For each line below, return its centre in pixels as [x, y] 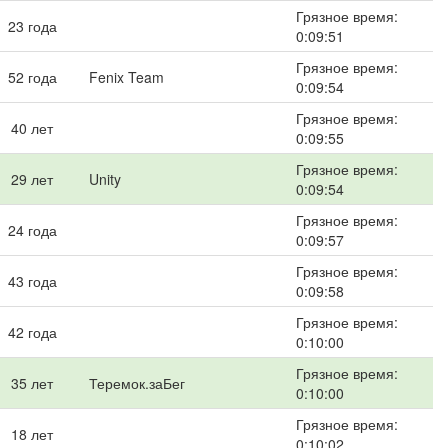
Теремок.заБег [137, 383]
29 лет [32, 179]
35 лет [32, 383]
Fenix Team [126, 77]
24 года [32, 230]
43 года [32, 281]
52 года [32, 77]
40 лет [32, 128]
